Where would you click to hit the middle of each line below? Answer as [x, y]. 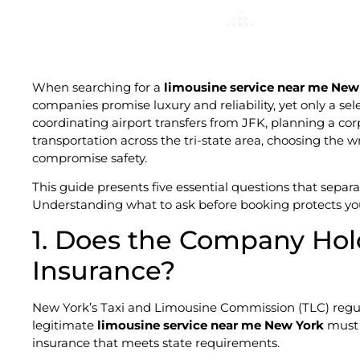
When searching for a [98, 87]
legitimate [65, 325]
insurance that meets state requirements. [156, 343]
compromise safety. [90, 157]
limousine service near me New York [211, 325]
